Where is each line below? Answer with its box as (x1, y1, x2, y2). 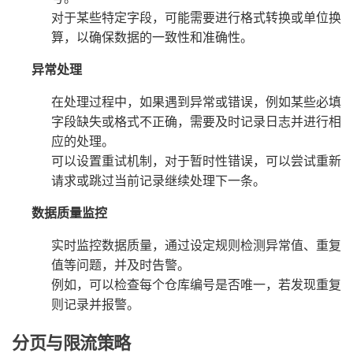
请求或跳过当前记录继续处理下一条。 (51, 170, 266, 189)
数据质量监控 (32, 203, 107, 221)
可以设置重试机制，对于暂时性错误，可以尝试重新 (51, 150, 341, 169)
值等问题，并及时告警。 (51, 255, 190, 273)
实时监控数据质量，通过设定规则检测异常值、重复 (51, 235, 341, 254)
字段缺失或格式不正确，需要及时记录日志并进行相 (51, 111, 341, 130)
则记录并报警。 (51, 294, 139, 313)
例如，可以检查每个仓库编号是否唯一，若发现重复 (51, 274, 341, 293)
